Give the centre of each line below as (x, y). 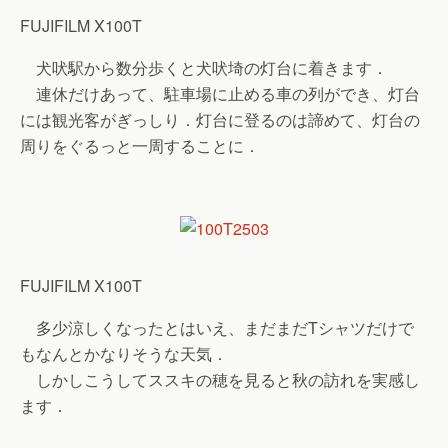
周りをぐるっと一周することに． (140, 145)
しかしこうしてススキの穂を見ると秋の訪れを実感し (220, 379)
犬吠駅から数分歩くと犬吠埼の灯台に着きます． (204, 67)
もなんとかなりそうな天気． (124, 353)
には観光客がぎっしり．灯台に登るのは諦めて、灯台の (220, 119)
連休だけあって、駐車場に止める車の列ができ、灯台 (220, 93)
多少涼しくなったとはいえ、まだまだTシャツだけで (217, 327)
